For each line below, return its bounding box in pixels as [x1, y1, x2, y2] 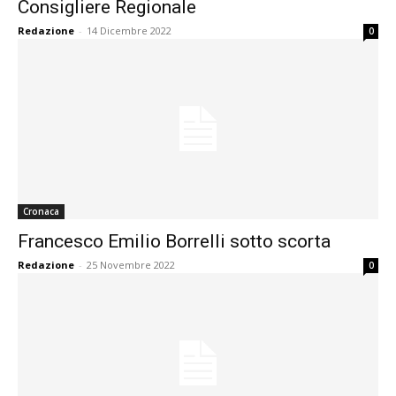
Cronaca [23, 205, 59, 217]
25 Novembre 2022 [87, 258, 175, 271]
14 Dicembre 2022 [87, 24, 171, 37]
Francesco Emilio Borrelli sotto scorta [18, 231, 331, 252]
